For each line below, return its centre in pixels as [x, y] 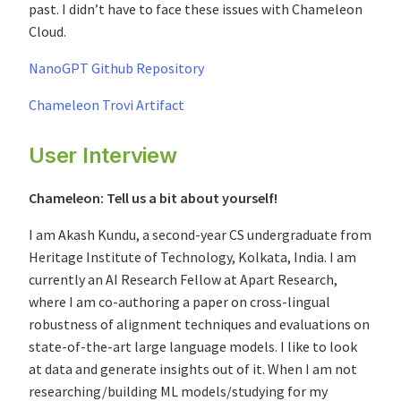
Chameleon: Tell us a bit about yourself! [153, 198]
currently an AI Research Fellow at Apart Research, [183, 280]
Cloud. [47, 32]
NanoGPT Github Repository [116, 68]
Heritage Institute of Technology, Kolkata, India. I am [192, 257]
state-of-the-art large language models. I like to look [193, 347]
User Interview [103, 156]
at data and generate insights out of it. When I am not [193, 369]
